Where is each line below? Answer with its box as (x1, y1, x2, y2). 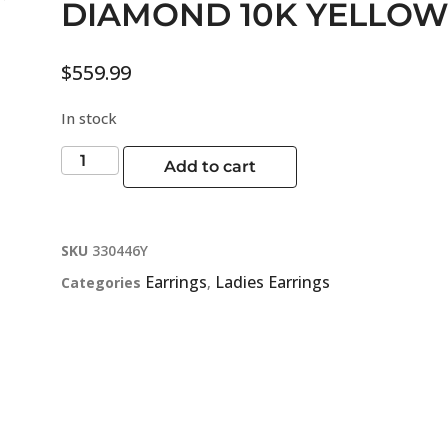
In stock (61, 108, 117, 129)
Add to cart (164, 156, 257, 176)
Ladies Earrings (215, 270, 330, 293)
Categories (61, 272, 141, 292)
